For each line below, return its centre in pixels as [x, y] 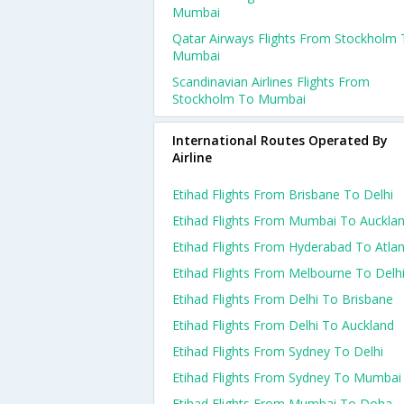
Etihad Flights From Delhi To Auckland [283, 325]
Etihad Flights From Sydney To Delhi [278, 351]
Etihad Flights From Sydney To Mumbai [287, 377]
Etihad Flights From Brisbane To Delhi [283, 194]
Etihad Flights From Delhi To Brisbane [283, 299]
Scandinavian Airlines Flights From [271, 82]
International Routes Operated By [280, 140]
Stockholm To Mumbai [239, 99]
